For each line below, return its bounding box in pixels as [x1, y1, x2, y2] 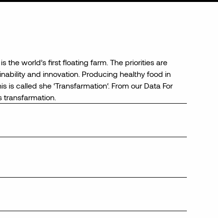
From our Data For [109, 81, 173, 90]
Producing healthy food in [82, 69, 171, 78]
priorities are [125, 57, 167, 67]
